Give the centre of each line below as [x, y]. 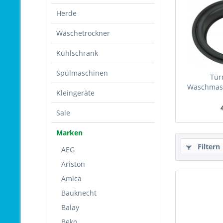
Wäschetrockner [83, 33]
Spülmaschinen [82, 73]
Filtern [208, 147]
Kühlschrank [77, 53]
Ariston [73, 164]
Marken [69, 133]
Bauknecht [79, 193]
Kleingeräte [75, 93]
